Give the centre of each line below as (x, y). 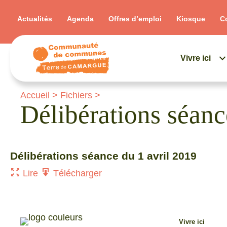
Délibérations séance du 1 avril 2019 (103, 156)
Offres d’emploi (135, 19)
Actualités (35, 19)
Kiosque (191, 19)
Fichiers (76, 96)
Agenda (80, 19)
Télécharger (76, 174)
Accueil (35, 96)
